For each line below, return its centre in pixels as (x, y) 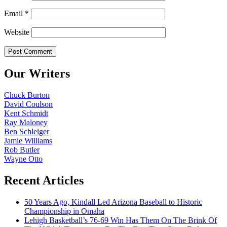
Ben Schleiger (27, 131)
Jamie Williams (28, 140)
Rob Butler (22, 149)
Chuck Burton (27, 95)
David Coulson (28, 104)
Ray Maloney (26, 122)
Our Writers (37, 73)
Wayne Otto (23, 159)
